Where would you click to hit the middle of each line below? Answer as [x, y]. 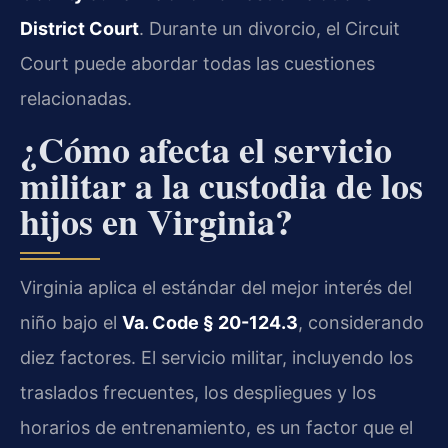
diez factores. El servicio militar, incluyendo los [216, 357]
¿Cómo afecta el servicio [206, 148]
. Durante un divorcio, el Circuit [269, 29]
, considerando [361, 322]
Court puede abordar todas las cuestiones [197, 64]
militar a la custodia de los [221, 184]
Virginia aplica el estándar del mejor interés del [216, 287]
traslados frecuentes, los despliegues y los [198, 392]
